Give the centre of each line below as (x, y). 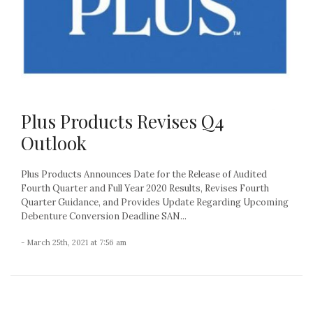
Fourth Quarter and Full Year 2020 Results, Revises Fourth (145, 189)
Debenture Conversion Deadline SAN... (104, 217)
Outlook (54, 143)
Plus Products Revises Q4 (123, 122)
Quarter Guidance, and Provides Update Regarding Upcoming (155, 203)
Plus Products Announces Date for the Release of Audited (144, 175)
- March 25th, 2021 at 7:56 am (74, 243)
